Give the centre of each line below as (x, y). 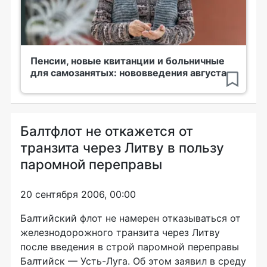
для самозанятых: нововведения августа (128, 73)
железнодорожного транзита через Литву (120, 232)
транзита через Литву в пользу (122, 148)
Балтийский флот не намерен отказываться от (131, 218)
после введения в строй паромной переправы (130, 247)
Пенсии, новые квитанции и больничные (128, 61)
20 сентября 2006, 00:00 (78, 194)
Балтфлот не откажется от (107, 131)
